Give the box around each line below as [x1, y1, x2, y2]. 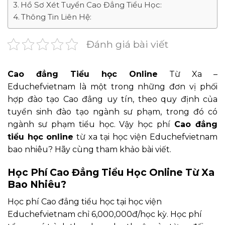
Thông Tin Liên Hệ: [21, 12, 92, 22]
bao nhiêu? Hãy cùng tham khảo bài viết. [8, 145, 171, 155]
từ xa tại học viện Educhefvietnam [73, 132, 217, 142]
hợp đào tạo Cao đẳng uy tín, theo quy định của [8, 94, 217, 104]
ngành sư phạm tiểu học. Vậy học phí [8, 120, 175, 130]
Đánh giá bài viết [86, 38, 168, 51]
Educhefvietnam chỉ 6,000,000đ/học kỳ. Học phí [8, 209, 202, 219]
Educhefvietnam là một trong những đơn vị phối [8, 82, 217, 92]
